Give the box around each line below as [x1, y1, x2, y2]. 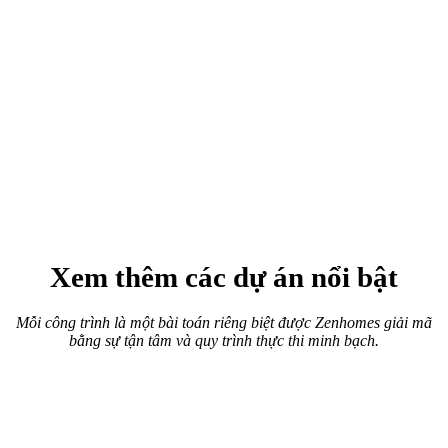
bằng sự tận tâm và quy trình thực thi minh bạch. [69, 331, 379, 349]
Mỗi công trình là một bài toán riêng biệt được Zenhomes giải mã [16, 313, 432, 331]
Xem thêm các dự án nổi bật [50, 260, 398, 293]
